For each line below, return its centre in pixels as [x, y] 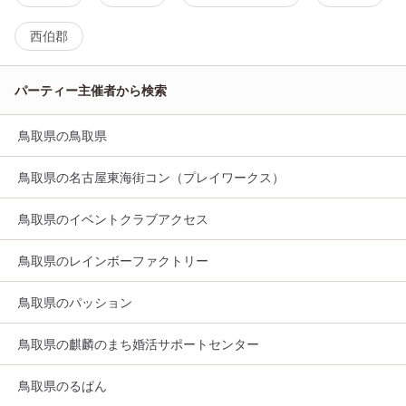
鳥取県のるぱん [63, 386]
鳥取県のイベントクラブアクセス [113, 219]
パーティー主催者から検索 [91, 91]
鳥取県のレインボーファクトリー [113, 261]
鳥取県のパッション [75, 303]
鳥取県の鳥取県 [63, 136]
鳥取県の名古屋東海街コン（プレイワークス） [151, 178]
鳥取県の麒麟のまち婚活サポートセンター [139, 344]
